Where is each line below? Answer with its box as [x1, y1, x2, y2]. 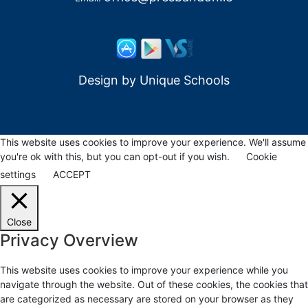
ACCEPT [53, 168, 91, 180]
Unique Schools [139, 72, 230, 87]
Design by [78, 72, 140, 87]
